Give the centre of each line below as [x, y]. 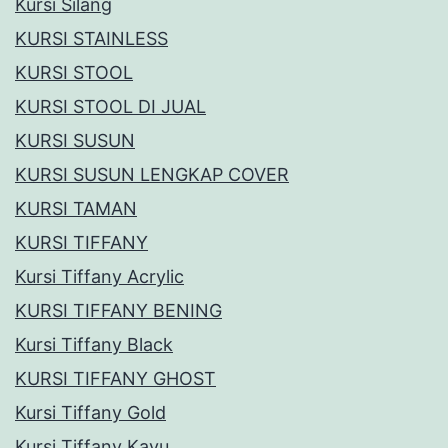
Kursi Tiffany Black [94, 345]
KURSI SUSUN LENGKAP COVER [152, 175]
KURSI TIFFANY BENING [118, 311]
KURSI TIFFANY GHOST [115, 379]
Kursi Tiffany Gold [90, 413]
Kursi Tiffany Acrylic [99, 277]
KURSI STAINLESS [91, 39]
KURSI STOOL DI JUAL [110, 107]
